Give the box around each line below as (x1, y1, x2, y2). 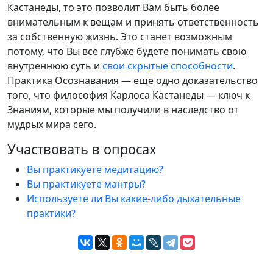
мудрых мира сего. (7, 117, 96, 131)
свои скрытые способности (102, 58, 233, 73)
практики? (27, 206, 76, 220)
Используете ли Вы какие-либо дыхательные (27, 191, 241, 205)
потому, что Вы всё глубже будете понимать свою (7, 44, 246, 58)
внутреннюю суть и (7, 58, 102, 73)
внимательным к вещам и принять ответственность (7, 15, 259, 29)
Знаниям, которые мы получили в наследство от (7, 102, 239, 116)
